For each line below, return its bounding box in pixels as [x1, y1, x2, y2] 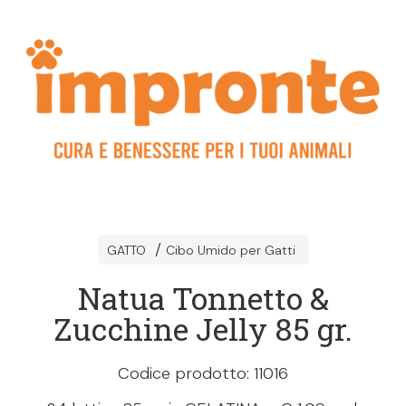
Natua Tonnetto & [77, 277, 329, 318]
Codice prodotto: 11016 [118, 362, 288, 384]
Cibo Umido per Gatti [165, 242, 295, 258]
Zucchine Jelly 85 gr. [53, 308, 353, 349]
